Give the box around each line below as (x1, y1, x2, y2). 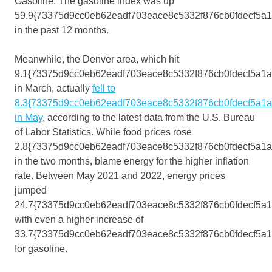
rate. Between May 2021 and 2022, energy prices (15, 171, 225, 182)
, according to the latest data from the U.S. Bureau (42, 112, 255, 123)
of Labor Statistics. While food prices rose (15, 127, 192, 138)
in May (15, 112, 42, 123)
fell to (92, 83, 115, 94)
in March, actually (15, 83, 92, 94)
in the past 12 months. (15, 25, 109, 36)
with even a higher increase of (15, 214, 143, 225)
